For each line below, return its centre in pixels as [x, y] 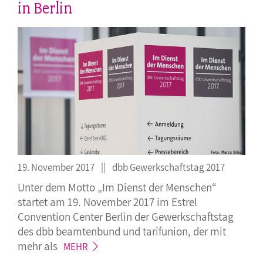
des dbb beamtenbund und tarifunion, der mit [122, 231]
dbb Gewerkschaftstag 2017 [168, 168]
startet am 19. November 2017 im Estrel [107, 202]
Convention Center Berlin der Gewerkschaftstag [126, 217]
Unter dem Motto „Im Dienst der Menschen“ [117, 187]
